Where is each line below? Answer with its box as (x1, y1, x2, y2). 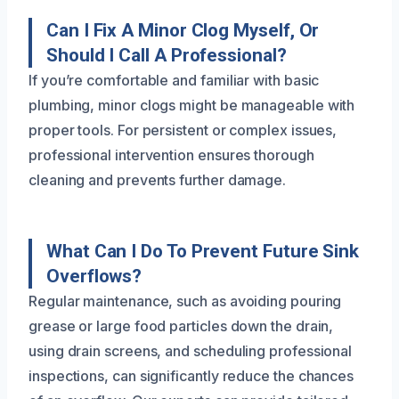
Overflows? (46, 265, 142, 287)
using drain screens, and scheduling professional (28, 341, 353, 360)
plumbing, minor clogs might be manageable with (28, 95, 355, 114)
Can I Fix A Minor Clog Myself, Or (46, 19, 320, 41)
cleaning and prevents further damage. (28, 170, 287, 189)
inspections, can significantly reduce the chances (28, 366, 354, 385)
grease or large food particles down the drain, (28, 316, 334, 335)
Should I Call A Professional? (46, 44, 287, 66)
